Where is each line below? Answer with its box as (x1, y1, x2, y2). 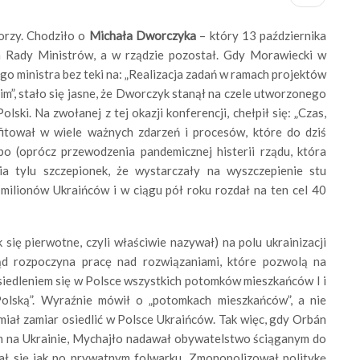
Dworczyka (135, 28, 196, 43)
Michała (88, 28, 133, 43)
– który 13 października (195, 28, 327, 43)
